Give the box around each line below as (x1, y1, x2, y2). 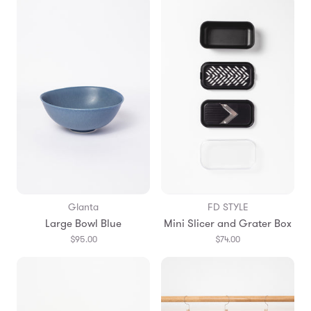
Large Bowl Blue (45, 215, 121, 231)
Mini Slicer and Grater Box (164, 215, 292, 231)
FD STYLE (207, 199, 249, 214)
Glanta (68, 199, 99, 214)
